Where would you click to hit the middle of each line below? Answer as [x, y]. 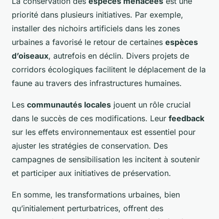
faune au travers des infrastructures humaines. [97, 83]
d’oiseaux [30, 55]
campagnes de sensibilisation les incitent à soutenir [106, 159]
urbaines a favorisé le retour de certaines [88, 42]
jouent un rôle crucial [151, 104]
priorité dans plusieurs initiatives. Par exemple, [98, 14]
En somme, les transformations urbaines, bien [96, 194]
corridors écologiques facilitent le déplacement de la [109, 69]
